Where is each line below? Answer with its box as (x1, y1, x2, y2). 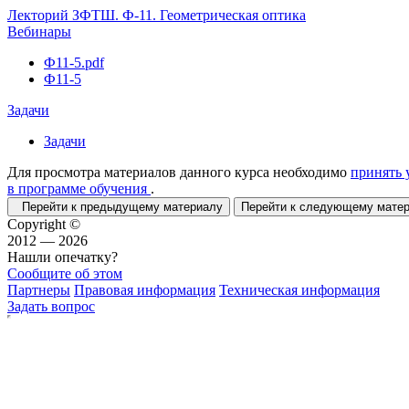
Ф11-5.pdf (44, 55, 104, 70)
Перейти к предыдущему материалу (15, 200, 223, 214)
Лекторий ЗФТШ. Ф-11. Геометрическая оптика (7, 7, 306, 23)
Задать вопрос (7, 299, 95, 314)
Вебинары (7, 24, 71, 39)
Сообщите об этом (7, 266, 122, 281)
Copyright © (7, 216, 80, 232)
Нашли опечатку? (7, 249, 118, 265)
